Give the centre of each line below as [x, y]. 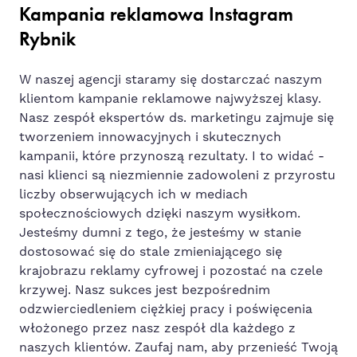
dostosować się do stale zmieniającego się [151, 251]
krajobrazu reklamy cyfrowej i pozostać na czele [171, 271]
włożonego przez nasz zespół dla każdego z [157, 328]
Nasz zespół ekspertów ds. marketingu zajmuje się [177, 118]
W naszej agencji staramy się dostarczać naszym [171, 79]
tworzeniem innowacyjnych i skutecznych [150, 137]
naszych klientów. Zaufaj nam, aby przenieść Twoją [178, 347]
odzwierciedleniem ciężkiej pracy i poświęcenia [166, 309]
